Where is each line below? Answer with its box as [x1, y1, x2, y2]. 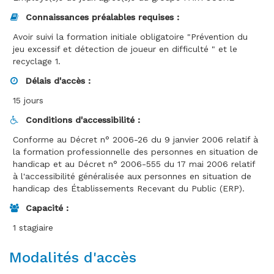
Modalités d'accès [9, 249, 141, 267]
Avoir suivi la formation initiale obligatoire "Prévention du [13, 32, 248, 42]
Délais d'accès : [26, 76, 91, 86]
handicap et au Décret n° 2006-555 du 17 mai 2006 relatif [13, 159, 255, 169]
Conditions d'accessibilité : [26, 115, 140, 125]
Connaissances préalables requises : [26, 12, 179, 23]
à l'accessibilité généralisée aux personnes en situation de [13, 171, 251, 182]
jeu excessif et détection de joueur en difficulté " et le [13, 44, 237, 54]
